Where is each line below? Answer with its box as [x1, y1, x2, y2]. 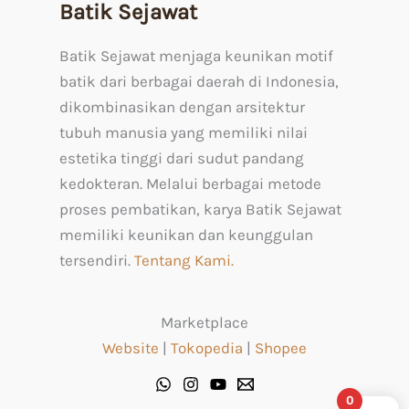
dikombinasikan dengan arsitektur [59, 98, 305, 117]
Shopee [255, 339, 307, 358]
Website [102, 339, 159, 358]
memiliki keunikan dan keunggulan [59, 225, 313, 245]
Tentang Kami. [134, 251, 234, 270]
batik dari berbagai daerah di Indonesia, [59, 72, 339, 91]
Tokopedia [171, 339, 243, 358]
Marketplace [161, 313, 248, 332]
